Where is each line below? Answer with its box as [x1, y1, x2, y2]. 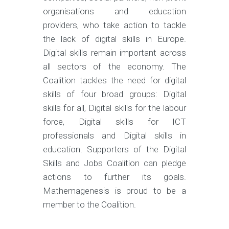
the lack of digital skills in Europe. [43, 34, 186, 44]
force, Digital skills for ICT [43, 117, 186, 127]
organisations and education [43, 6, 186, 16]
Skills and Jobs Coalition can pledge [43, 158, 186, 168]
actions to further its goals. [43, 172, 186, 182]
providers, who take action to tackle [43, 20, 186, 30]
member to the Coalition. [43, 199, 136, 210]
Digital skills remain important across [43, 48, 186, 58]
